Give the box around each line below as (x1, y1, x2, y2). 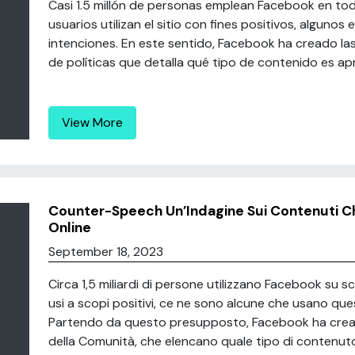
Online (48, 219, 91, 236)
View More (61, 114, 123, 131)
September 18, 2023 (48, 243, 163, 260)
